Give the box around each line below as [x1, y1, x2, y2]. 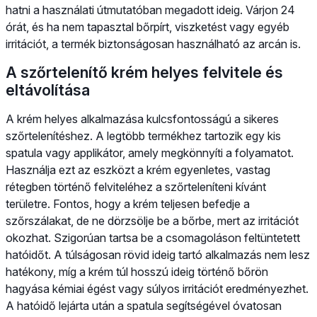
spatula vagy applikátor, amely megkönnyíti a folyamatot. [6, 145, 294, 160]
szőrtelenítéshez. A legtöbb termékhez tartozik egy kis [6, 128, 281, 143]
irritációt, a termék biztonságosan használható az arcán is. [6, 36, 301, 51]
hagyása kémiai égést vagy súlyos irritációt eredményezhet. [6, 281, 309, 296]
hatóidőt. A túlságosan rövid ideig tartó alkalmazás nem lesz [6, 247, 310, 262]
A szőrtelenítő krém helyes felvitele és [6, 62, 283, 81]
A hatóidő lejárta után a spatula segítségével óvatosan [6, 298, 282, 313]
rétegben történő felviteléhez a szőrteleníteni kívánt [6, 179, 266, 194]
